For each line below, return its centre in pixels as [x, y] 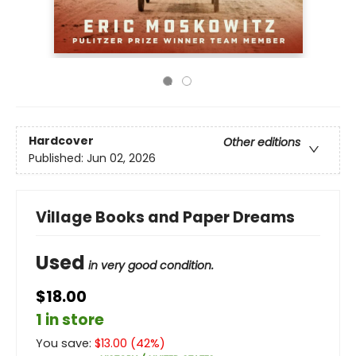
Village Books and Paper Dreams [165, 217]
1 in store [70, 320]
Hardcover [61, 141]
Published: [58, 159]
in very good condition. [151, 265]
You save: [65, 343]
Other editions [262, 143]
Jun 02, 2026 [121, 159]
